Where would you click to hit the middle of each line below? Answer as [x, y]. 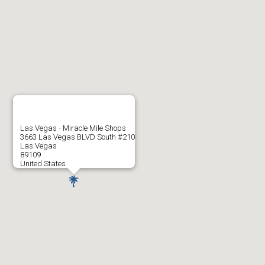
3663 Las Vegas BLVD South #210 [77, 137]
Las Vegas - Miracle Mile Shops [73, 128]
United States [43, 163]
